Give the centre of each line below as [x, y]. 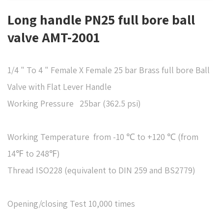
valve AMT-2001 [54, 37]
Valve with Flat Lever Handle [59, 87]
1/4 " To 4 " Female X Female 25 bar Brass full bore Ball [109, 70]
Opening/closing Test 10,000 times [72, 204]
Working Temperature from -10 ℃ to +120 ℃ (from [103, 137]
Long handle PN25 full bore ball [101, 19]
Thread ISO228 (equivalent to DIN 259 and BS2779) [108, 170]
